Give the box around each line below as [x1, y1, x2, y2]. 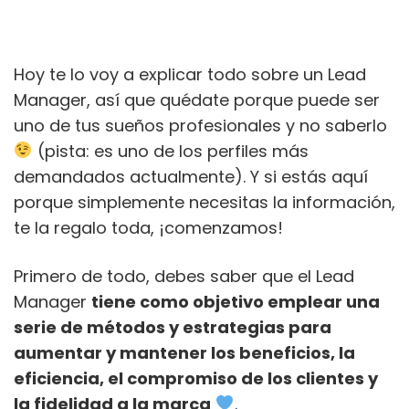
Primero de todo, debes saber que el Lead [14, 264, 354, 288]
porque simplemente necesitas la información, [14, 190, 395, 214]
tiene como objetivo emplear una [91, 289, 380, 313]
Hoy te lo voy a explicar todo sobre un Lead [14, 62, 366, 86]
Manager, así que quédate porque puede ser [14, 88, 380, 111]
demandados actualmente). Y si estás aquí [14, 164, 368, 188]
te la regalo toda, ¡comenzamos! [14, 215, 283, 239]
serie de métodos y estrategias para [14, 315, 331, 339]
